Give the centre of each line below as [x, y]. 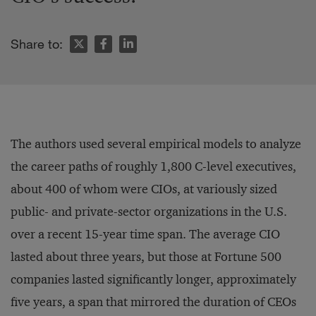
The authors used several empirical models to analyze [156, 144]
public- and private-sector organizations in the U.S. [149, 212]
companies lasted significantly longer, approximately [153, 279]
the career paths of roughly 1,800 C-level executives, [153, 166]
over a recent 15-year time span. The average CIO [145, 234]
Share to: [37, 44]
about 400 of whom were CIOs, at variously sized [144, 189]
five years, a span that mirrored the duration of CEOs [153, 302]
